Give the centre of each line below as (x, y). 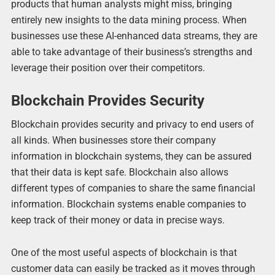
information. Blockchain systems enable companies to (128, 204)
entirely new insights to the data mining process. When (129, 20)
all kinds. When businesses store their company (113, 141)
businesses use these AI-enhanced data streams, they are (134, 36)
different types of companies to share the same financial (133, 188)
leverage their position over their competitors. (108, 68)
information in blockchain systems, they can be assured (131, 157)
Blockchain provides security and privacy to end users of (132, 125)
